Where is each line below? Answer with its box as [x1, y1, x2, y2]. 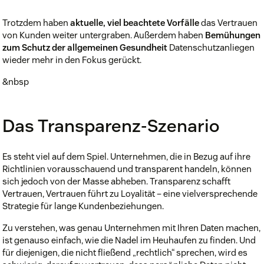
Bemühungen [205, 29, 260, 41]
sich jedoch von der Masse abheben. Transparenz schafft [2, 175, 230, 187]
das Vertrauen [199, 16, 258, 28]
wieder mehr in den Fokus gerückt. [2, 54, 141, 65]
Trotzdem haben [2, 16, 70, 28]
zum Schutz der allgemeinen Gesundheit [2, 41, 167, 53]
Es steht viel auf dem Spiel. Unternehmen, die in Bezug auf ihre [2, 150, 250, 162]
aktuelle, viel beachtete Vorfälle [70, 16, 199, 28]
